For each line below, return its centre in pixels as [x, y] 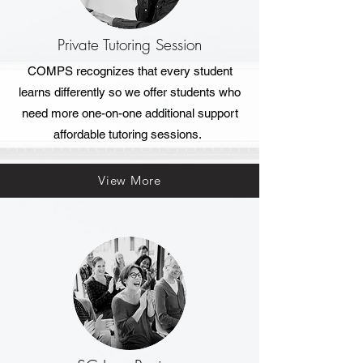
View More [130, 181]
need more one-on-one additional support [130, 113]
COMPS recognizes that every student [130, 70]
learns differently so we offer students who [130, 92]
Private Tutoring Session [130, 44]
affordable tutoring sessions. [128, 134]
